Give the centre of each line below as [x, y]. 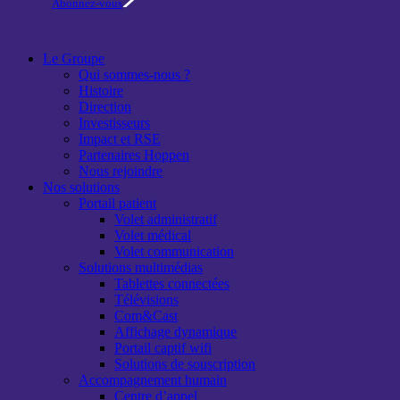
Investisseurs [114, 122]
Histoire [101, 90]
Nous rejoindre [121, 171]
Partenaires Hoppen [134, 154]
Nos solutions [81, 187]
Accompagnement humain [153, 379]
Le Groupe [74, 58]
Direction [105, 106]
